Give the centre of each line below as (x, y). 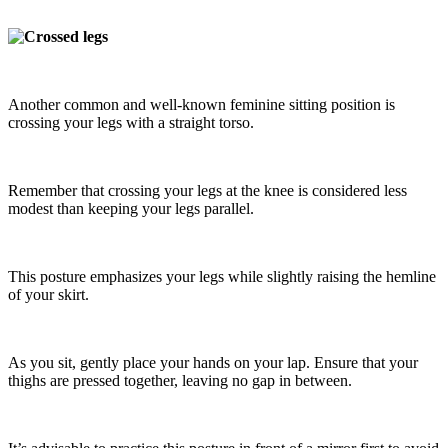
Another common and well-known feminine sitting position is (201, 105)
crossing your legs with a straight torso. (131, 123)
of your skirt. (48, 295)
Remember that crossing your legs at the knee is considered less (207, 191)
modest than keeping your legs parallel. (131, 209)
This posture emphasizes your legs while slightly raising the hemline (222, 277)
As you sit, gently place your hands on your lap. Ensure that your (213, 363)
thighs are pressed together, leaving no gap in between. (180, 381)
